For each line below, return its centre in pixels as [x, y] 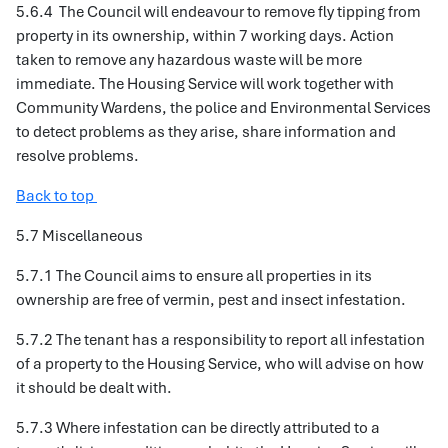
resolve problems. [77, 156]
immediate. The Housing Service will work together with [205, 84]
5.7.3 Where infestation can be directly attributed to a [198, 428]
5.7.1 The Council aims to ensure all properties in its [194, 276]
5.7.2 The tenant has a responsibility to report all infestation [220, 340]
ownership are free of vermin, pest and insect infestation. [211, 300]
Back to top [56, 196]
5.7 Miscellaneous [79, 236]
